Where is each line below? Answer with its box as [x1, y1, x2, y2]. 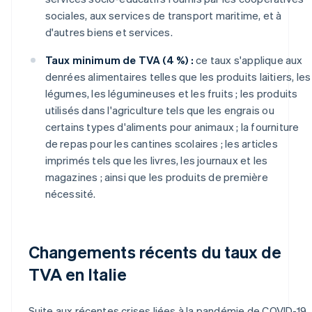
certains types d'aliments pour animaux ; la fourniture [45, 119, 299, 134]
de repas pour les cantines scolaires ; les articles [45, 136, 278, 150]
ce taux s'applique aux [193, 52, 303, 67]
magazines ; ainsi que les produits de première [45, 169, 268, 184]
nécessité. [45, 186, 96, 201]
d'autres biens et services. [45, 24, 173, 39]
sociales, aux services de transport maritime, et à [45, 8, 282, 22]
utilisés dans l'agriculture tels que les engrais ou [45, 102, 274, 117]
